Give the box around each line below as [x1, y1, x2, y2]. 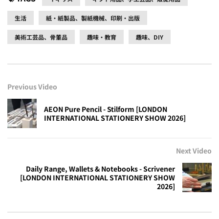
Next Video [176, 145, 212, 155]
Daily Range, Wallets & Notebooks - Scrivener [26, 163, 175, 174]
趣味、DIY [136, 32, 163, 41]
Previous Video [7, 81, 57, 91]
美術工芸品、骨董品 [15, 32, 67, 41]
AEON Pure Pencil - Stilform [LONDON [44, 104, 167, 114]
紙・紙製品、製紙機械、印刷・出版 [46, 13, 140, 22]
